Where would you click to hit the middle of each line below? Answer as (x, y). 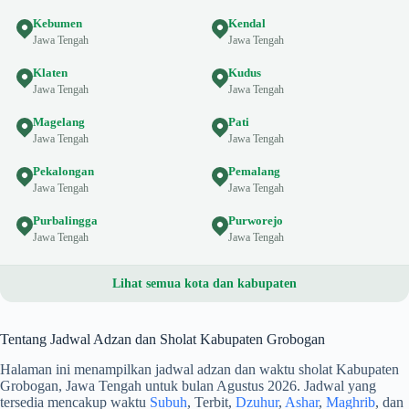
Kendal (247, 23)
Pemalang (254, 171)
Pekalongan (63, 171)
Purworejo (256, 220)
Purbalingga (65, 220)
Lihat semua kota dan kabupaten (204, 283)
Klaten (50, 72)
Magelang (59, 121)
